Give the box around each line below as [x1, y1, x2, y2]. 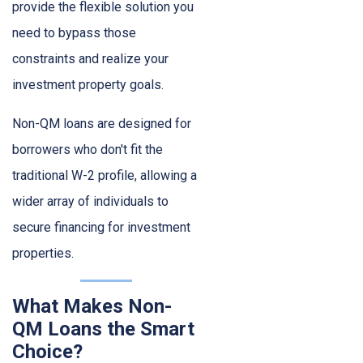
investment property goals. [12, 77, 164, 93]
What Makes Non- [12, 295, 172, 318]
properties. [12, 246, 74, 262]
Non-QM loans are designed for [12, 116, 191, 132]
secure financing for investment [12, 220, 190, 236]
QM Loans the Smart [12, 318, 194, 341]
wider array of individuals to [12, 194, 169, 210]
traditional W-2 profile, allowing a [12, 168, 197, 184]
